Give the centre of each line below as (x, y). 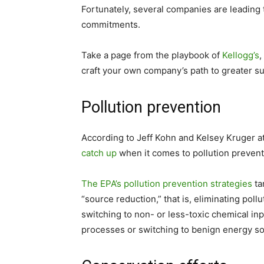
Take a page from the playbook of (152, 55)
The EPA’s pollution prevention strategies (167, 184)
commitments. (111, 24)
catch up (99, 153)
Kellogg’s (241, 55)
